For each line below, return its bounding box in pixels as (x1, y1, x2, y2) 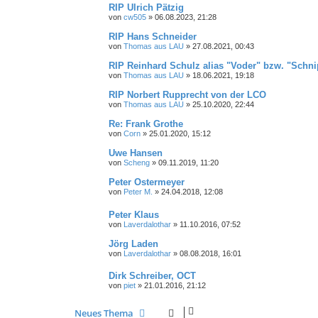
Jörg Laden (109, 238, 158, 249)
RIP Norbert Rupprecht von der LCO (109, 89, 266, 100)
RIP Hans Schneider (109, 31, 197, 42)
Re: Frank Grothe (109, 118, 183, 129)
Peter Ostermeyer (109, 176, 185, 187)
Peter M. (124, 187, 153, 196)
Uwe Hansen (109, 147, 163, 158)
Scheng (124, 158, 150, 167)
